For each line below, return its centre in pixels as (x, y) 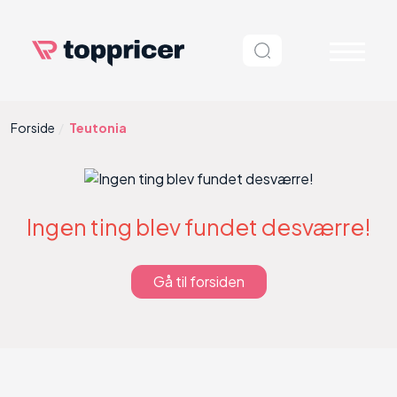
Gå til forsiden (198, 281)
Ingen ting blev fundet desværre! (198, 227)
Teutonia (98, 128)
